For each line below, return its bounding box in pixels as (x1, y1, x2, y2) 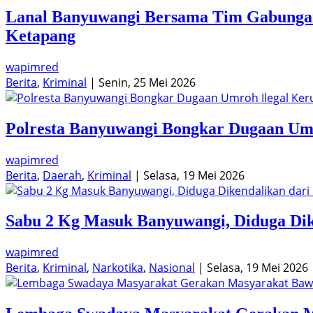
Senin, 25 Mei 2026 (99, 74, 196, 90)
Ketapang (6, 26, 75, 45)
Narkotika (92, 260, 143, 276)
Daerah (43, 167, 82, 183)
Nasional (149, 260, 195, 276)
